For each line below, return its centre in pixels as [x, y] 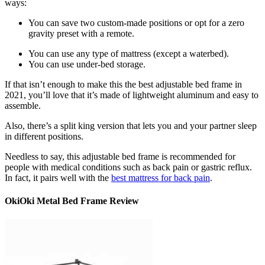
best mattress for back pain [161, 177]
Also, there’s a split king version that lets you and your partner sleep [131, 125]
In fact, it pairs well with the [58, 177]
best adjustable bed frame [185, 84]
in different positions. [44, 136]
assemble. [23, 105]
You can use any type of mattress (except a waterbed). [129, 53]
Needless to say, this [43, 156]
